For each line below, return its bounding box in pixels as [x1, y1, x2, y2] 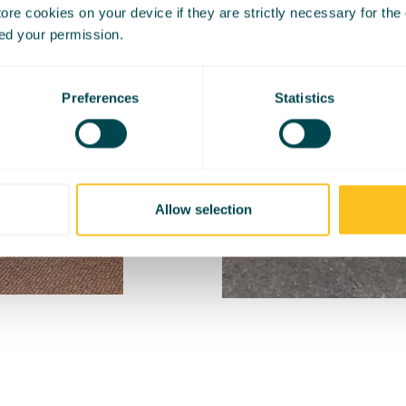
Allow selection [154, 201, 252, 217]
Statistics [275, 90, 334, 106]
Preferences [62, 90, 140, 106]
